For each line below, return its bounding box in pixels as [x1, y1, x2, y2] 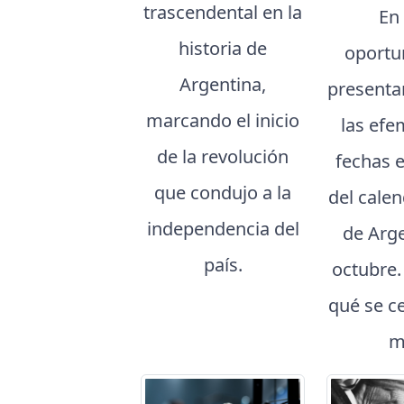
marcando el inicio [146, 108, 300, 133]
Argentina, [179, 72, 267, 97]
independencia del [146, 216, 299, 242]
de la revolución [157, 144, 289, 170]
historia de [179, 36, 268, 61]
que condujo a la [154, 180, 292, 206]
